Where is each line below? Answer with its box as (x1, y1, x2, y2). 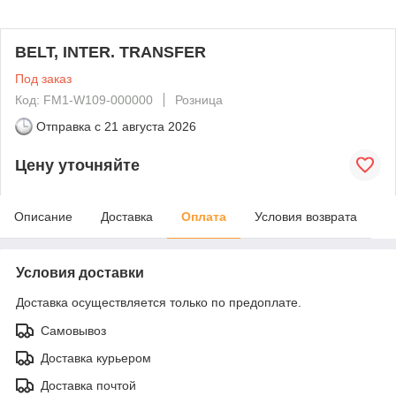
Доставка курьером (41, 351, 151, 365)
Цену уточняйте (15, 156, 140, 174)
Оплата (181, 209, 226, 224)
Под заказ (15, 72, 72, 86)
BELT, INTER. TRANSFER (15, 43, 206, 61)
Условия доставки (16, 265, 144, 280)
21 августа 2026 (104, 119, 196, 133)
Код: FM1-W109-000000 (15, 93, 153, 107)
